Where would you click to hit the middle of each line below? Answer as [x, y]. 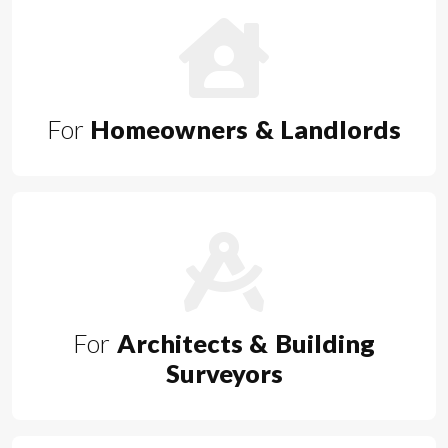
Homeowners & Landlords [242, 129]
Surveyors [224, 373]
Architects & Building [242, 343]
